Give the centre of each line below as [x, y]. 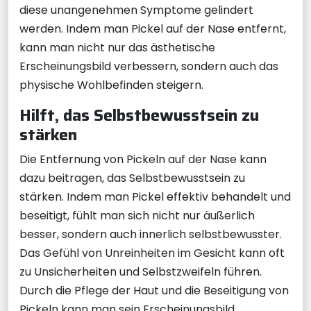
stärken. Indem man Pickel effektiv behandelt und [155, 196]
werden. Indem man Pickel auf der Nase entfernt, [153, 28]
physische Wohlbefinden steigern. [111, 85]
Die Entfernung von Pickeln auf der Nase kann [143, 159]
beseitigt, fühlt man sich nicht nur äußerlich [137, 215]
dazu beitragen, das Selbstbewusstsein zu [132, 178]
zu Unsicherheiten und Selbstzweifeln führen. [141, 271]
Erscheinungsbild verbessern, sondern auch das [149, 66]
